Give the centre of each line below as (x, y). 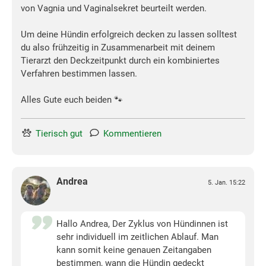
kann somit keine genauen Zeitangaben (134, 250)
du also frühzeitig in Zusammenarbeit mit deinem (118, 48)
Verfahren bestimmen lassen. (79, 74)
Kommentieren (132, 134)
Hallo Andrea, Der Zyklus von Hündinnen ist (142, 224)
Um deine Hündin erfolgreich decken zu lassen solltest (129, 35)
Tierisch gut (59, 134)
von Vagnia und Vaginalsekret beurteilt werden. (114, 9)
